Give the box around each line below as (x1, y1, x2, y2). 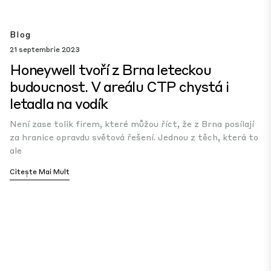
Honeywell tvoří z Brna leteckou (10, 60, 211, 79)
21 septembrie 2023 (10, 45, 80, 54)
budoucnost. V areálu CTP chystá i (10, 77, 229, 96)
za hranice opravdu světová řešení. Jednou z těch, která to (10, 131, 258, 142)
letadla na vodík (10, 94, 108, 113)
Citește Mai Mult (10, 167, 70, 176)
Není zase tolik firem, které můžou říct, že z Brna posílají (10, 118, 254, 129)
